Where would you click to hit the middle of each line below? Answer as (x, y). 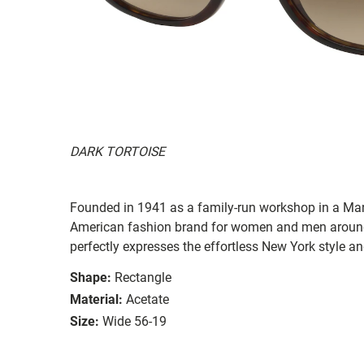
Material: (96, 299)
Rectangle (143, 277)
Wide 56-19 (134, 321)
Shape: (91, 277)
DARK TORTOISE (117, 151)
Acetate (147, 299)
